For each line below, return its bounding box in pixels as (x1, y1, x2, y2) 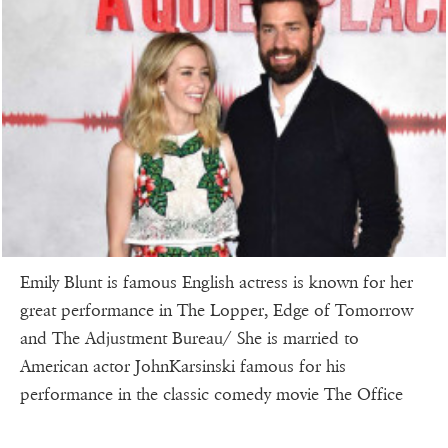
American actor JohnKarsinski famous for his (20, 355, 346, 377)
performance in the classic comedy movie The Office (20, 383, 403, 405)
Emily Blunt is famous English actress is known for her (20, 271, 413, 293)
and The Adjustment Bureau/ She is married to (20, 327, 359, 349)
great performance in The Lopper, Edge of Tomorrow (20, 299, 413, 321)
